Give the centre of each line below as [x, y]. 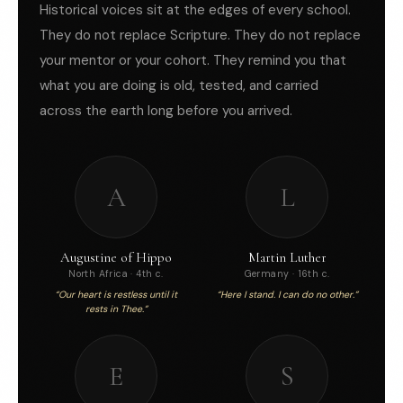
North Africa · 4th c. [116, 274]
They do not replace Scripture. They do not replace [200, 36]
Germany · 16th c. [287, 274]
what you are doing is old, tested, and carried [179, 86]
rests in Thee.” [116, 309]
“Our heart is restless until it [116, 295]
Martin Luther [287, 258]
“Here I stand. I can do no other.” [287, 295]
